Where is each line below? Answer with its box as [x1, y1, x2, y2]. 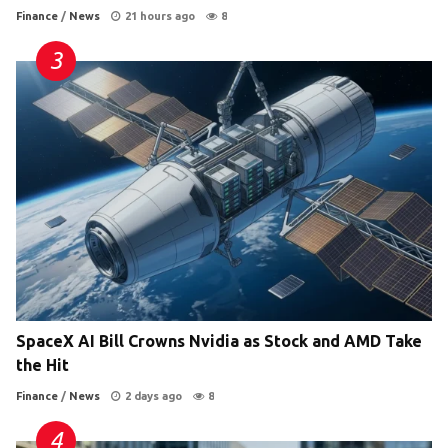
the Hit [16, 356, 69, 375]
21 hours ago [125, 10, 195, 23]
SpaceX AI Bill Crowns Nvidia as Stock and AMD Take [16, 332, 422, 351]
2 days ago [125, 390, 182, 403]
